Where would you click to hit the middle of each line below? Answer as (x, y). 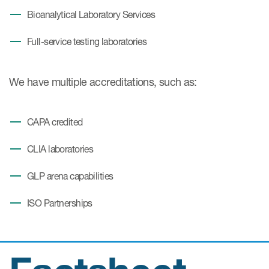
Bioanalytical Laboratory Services (91, 15)
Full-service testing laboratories (87, 42)
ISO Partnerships (60, 203)
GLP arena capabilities (70, 176)
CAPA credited (55, 122)
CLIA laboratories (60, 149)
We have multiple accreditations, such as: (103, 82)
